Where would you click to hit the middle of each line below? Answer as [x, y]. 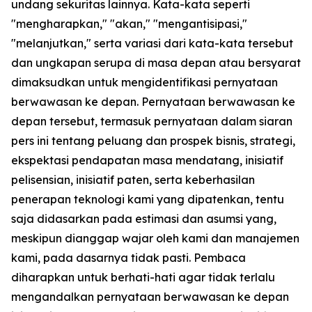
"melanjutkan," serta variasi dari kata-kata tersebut [152, 44]
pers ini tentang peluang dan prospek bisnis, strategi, [153, 141]
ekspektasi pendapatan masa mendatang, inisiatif [147, 161]
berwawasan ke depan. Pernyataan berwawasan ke [153, 102]
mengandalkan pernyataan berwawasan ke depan [150, 297]
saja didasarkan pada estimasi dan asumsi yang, [144, 219]
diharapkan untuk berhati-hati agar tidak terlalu [143, 278]
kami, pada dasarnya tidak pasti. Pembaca [128, 258]
